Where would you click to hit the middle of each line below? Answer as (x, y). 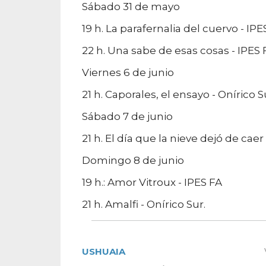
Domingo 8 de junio (133, 160)
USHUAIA (104, 251)
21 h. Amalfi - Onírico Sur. (144, 204)
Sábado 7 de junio (127, 116)
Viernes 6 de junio (128, 72)
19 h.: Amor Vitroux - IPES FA (152, 182)
